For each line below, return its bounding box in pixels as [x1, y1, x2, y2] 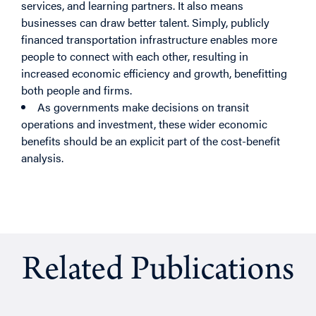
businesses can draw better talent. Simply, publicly [21, 13, 269, 30]
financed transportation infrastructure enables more [21, 30, 277, 47]
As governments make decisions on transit [37, 98, 249, 115]
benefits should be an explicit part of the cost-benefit [21, 132, 280, 149]
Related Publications [22, 254, 294, 290]
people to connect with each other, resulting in [21, 47, 248, 64]
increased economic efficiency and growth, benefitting [21, 64, 287, 81]
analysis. [21, 149, 63, 166]
